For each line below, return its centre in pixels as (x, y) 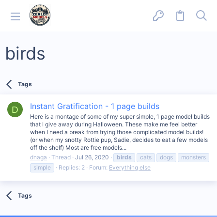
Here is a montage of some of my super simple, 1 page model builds (120, 116)
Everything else (130, 167)
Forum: (99, 167)
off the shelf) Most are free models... (78, 147)
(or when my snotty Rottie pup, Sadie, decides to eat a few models (119, 139)
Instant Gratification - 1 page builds (95, 106)
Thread (61, 157)
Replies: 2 (72, 167)
